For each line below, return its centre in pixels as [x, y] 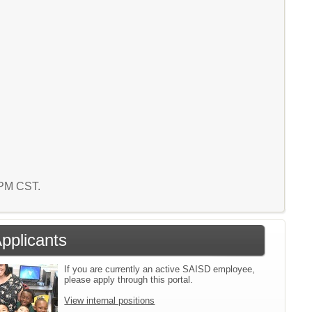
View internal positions [110, 301]
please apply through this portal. [129, 280]
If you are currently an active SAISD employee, [160, 269]
